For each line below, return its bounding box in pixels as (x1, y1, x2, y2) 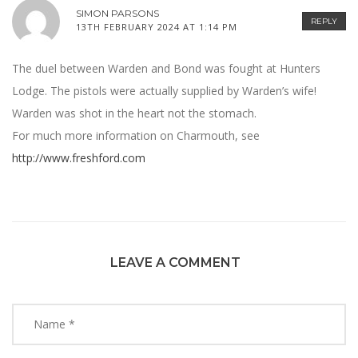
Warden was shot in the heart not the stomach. (12, 105, 257, 121)
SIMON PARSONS (76, 7, 159, 20)
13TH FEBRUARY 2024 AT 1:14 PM (76, 21, 237, 34)
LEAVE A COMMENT (109, 254, 241, 270)
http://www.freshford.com (12, 150, 145, 166)
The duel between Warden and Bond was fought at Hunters (12, 61, 320, 77)
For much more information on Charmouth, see (12, 128, 260, 144)
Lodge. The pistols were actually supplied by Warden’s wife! (12, 83, 316, 99)
